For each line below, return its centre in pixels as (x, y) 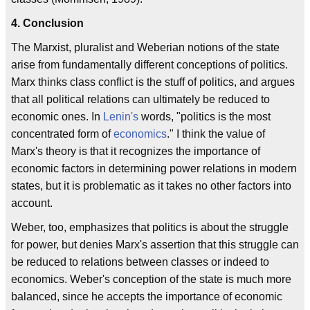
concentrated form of (62, 134)
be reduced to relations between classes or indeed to (140, 262)
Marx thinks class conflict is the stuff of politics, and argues (153, 82)
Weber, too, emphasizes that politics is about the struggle (150, 227)
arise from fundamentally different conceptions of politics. (149, 64)
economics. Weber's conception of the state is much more (151, 279)
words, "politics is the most (204, 116)
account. (32, 203)
